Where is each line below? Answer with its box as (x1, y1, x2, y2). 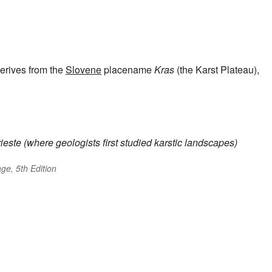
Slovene (66, 62, 101, 76)
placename (101, 62, 154, 76)
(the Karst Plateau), (174, 62, 259, 76)
